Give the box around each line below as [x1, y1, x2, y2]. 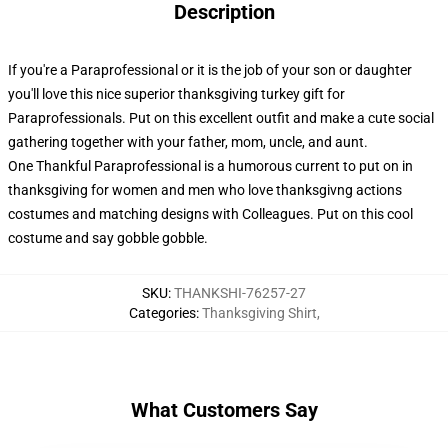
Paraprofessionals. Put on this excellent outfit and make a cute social [8, 110, 434, 126]
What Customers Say [130, 398, 318, 422]
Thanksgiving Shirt [201, 305, 317, 321]
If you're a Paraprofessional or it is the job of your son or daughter [8, 62, 412, 78]
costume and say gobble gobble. [8, 230, 208, 246]
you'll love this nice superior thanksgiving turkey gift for [8, 86, 345, 102]
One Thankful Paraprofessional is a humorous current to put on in [8, 158, 413, 174]
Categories [128, 305, 196, 321]
